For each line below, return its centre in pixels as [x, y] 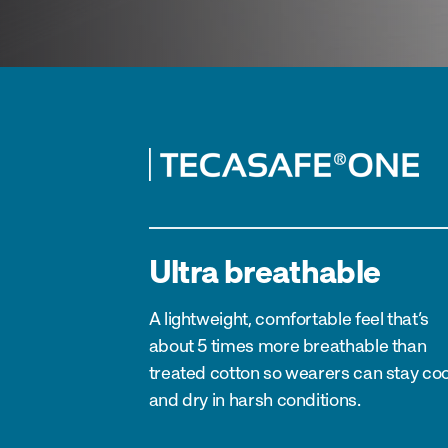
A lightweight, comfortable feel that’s [288, 318]
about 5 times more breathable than [287, 345]
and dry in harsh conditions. [254, 399]
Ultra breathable [264, 270]
